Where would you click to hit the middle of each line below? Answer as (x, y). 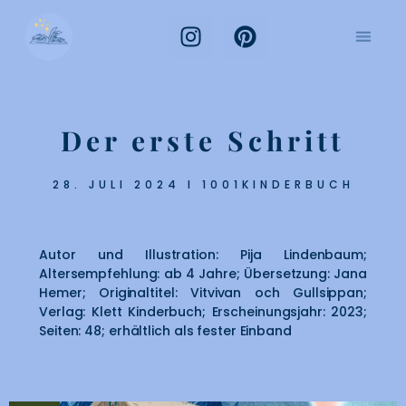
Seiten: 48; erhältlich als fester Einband (165, 331)
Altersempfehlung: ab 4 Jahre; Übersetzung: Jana (203, 274)
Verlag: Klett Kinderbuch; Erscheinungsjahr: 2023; (203, 312)
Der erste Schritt (203, 140)
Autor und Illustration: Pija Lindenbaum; (203, 255)
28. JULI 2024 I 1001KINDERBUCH (203, 184)
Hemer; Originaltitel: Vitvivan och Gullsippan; (203, 293)
